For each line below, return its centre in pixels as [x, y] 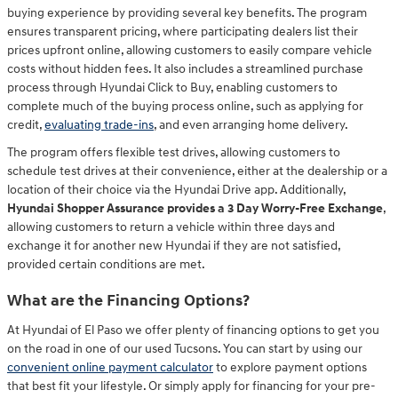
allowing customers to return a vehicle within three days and [171, 227]
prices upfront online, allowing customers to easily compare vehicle [190, 51]
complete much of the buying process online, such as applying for [185, 107]
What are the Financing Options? [128, 302]
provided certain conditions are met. [106, 265]
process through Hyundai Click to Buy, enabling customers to [172, 88]
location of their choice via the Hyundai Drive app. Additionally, [176, 190]
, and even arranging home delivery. [251, 125]
